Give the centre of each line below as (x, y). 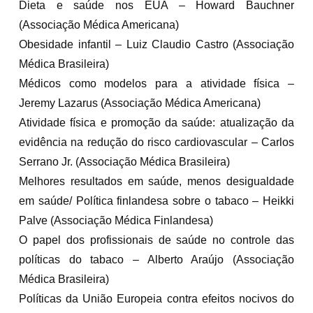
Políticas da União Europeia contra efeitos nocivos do (156, 298)
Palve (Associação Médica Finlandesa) (116, 220)
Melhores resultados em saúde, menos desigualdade (156, 181)
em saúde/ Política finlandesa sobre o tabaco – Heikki (156, 201)
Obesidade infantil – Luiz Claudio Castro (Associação (156, 44)
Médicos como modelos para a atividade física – (156, 83)
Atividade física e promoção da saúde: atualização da (156, 122)
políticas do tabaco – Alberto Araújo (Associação (156, 259)
